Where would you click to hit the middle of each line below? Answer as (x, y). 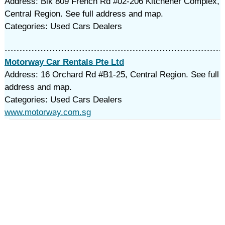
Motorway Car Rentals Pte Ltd (64, 62)
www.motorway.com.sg (47, 112)
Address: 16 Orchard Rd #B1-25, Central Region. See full (111, 75)
